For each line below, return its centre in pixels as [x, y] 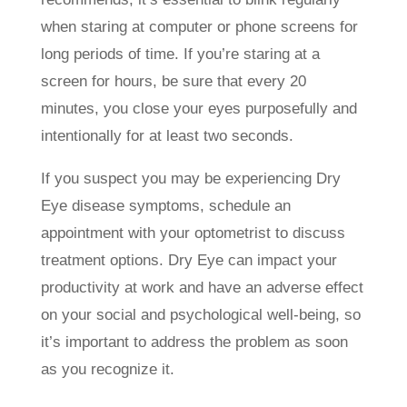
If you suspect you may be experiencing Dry [190, 179]
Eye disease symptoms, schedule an [165, 206]
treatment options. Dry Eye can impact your [189, 261]
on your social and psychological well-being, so [200, 315]
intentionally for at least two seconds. [167, 136]
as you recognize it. [107, 370]
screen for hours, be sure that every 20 [173, 82]
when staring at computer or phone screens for [199, 27]
